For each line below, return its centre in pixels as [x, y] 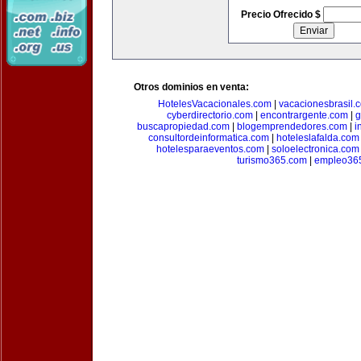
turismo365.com [272, 160]
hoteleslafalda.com [317, 138]
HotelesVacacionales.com [214, 104]
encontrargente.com [304, 115]
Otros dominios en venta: [191, 87]
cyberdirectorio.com [210, 115]
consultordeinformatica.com [208, 138]
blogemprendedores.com [292, 127]
